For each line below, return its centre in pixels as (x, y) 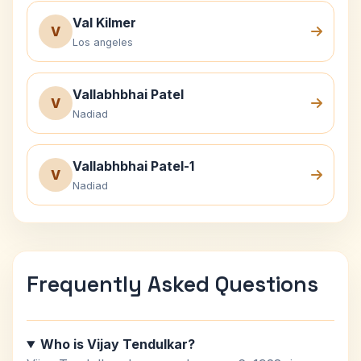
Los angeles (103, 42)
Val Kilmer (104, 23)
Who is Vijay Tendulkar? (117, 344)
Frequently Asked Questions (172, 284)
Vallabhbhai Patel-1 (133, 166)
